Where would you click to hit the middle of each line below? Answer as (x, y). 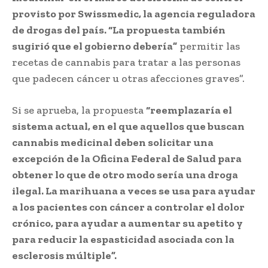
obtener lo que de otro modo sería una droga (125, 174)
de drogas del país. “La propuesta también (119, 30)
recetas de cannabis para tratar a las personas (126, 62)
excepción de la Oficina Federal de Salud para (127, 158)
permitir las (208, 46)
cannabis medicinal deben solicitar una (113, 142)
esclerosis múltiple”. (64, 255)
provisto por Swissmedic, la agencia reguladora (134, 13)
